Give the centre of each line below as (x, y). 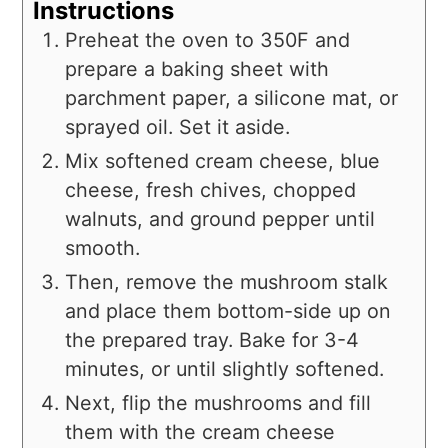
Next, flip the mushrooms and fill (218, 402)
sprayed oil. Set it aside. (178, 126)
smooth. (103, 247)
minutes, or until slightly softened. (225, 368)
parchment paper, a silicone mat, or (232, 97)
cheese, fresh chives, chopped (211, 189)
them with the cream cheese (200, 431)
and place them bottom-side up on (228, 310)
